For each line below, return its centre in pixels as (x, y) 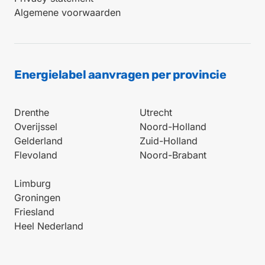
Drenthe (32, 113)
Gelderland (38, 141)
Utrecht (156, 113)
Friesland (34, 212)
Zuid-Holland (169, 141)
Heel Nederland (49, 226)
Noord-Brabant (173, 155)
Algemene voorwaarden (67, 13)
